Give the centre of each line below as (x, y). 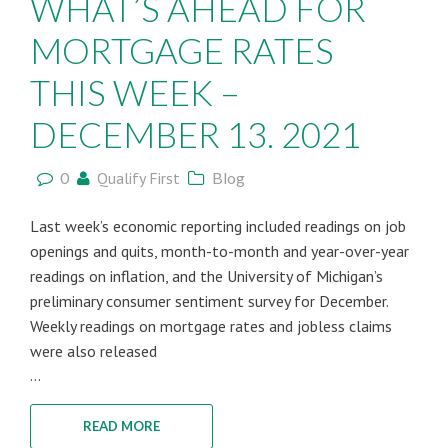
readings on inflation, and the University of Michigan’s (206, 276)
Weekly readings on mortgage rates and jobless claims (211, 326)
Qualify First (138, 178)
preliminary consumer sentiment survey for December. (209, 301)
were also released (93, 351)
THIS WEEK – (135, 92)
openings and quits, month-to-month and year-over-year (219, 251)
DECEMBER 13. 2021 (195, 134)
